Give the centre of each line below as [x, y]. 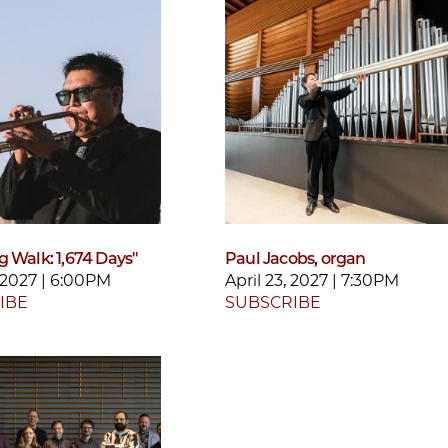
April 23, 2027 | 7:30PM [312, 280]
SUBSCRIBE [273, 302]
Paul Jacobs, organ [295, 258]
